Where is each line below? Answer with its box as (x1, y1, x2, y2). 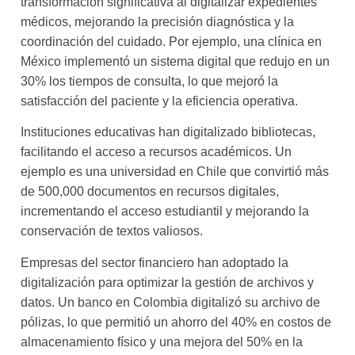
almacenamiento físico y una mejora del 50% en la (21, 334, 303, 349)
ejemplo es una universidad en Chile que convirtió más (21, 165, 329, 179)
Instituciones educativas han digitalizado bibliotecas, (21, 125, 315, 139)
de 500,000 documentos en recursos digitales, (21, 185, 279, 199)
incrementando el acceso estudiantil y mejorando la (21, 204, 309, 219)
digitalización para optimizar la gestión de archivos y (21, 275, 314, 289)
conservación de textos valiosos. (21, 224, 203, 239)
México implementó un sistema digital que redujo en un (21, 54, 330, 68)
